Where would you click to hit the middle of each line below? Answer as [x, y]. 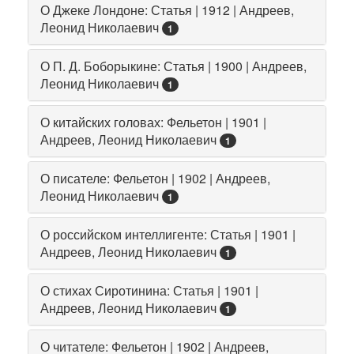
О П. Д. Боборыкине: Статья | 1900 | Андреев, [173, 66]
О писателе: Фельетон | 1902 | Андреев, [155, 178]
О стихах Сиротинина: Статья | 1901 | [149, 290]
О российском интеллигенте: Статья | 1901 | [168, 234]
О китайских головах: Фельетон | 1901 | [153, 122]
